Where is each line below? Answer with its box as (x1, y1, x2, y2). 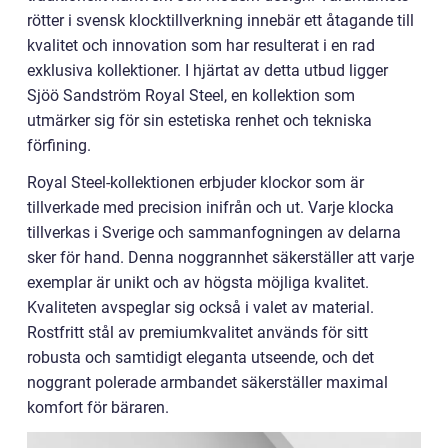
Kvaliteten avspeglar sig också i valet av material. (27, 298, 374, 317)
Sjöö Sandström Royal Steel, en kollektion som (27, 86, 355, 105)
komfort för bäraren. (27, 398, 169, 417)
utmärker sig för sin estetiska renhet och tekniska (27, 111, 372, 130)
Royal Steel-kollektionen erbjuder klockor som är (27, 173, 364, 192)
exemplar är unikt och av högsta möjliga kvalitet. (27, 273, 369, 292)
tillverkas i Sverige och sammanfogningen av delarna (27, 223, 401, 242)
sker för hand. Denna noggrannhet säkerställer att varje (27, 248, 414, 267)
